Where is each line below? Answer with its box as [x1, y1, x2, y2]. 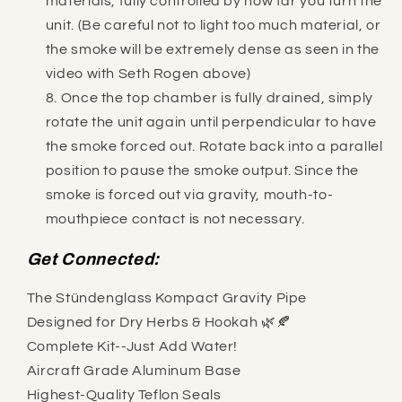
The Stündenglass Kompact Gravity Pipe [26, 291, 308, 306]
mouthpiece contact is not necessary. [45, 212, 305, 226]
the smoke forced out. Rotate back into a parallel [45, 139, 383, 153]
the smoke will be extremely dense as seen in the [45, 42, 380, 57]
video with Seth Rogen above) [45, 66, 251, 81]
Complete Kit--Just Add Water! [26, 339, 239, 354]
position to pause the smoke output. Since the [45, 163, 360, 178]
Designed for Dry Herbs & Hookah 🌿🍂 [26, 315, 292, 330]
